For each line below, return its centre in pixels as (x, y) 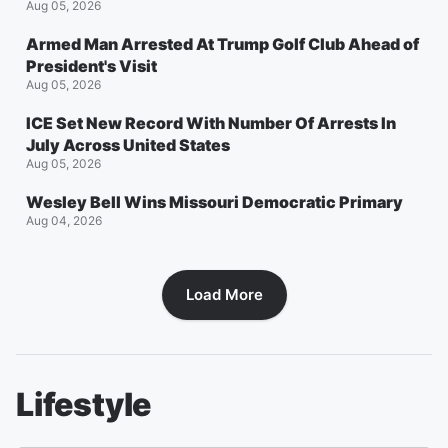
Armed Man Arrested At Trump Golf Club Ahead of (222, 43)
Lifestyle (84, 404)
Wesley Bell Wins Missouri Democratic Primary (214, 201)
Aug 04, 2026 (64, 220)
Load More (224, 294)
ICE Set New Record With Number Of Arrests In (211, 122)
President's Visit (91, 65)
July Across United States (128, 144)
